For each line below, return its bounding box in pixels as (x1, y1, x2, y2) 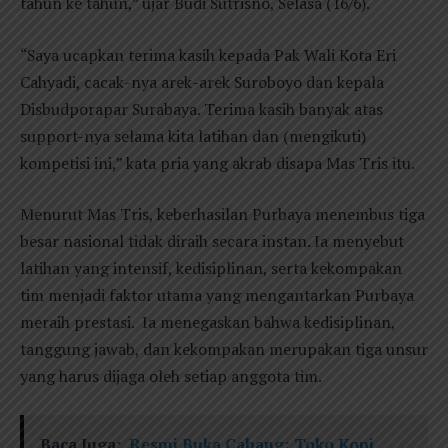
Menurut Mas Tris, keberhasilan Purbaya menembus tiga (20, 203, 425, 226)
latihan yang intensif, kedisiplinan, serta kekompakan (20, 257, 402, 280)
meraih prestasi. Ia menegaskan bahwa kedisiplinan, (20, 311, 395, 334)
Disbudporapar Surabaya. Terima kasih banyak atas (20, 97, 383, 120)
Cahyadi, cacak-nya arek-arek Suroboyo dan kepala (20, 70, 384, 93)
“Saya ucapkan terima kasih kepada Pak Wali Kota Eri (20, 43, 396, 66)
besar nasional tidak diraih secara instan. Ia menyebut (20, 230, 404, 253)
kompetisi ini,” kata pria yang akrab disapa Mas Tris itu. (20, 151, 415, 174)
